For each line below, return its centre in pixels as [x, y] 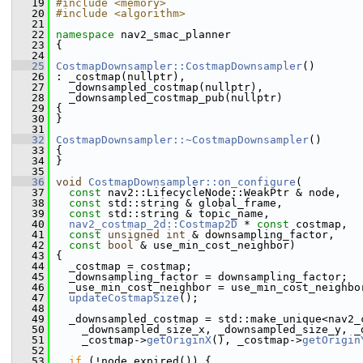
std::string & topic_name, [186, 214]
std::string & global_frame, [192, 203]
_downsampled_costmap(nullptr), [156, 87]
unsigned [134, 235]
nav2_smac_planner [176, 34]
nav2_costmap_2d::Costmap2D [153, 224]
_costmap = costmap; [121, 266]
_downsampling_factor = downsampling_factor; [199, 277]
